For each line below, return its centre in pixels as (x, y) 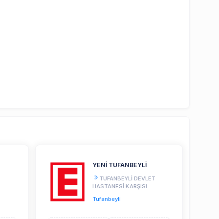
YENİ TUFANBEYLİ (119, 165)
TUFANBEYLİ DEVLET (127, 179)
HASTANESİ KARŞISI (120, 186)
